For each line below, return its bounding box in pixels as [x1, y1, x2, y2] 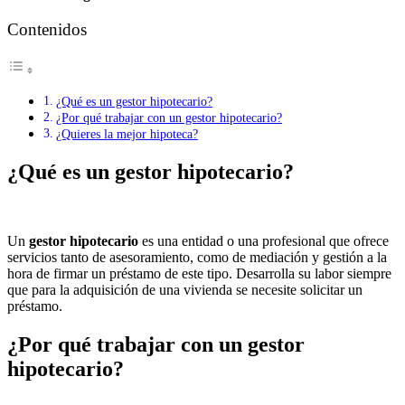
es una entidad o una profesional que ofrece [138, 233, 389, 250]
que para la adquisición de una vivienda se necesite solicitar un [7, 282, 363, 298]
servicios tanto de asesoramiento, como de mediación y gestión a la [7, 250, 387, 266]
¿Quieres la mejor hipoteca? [55, 127, 198, 142]
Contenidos [7, 20, 87, 40]
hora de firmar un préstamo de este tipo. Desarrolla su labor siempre [7, 266, 391, 282]
